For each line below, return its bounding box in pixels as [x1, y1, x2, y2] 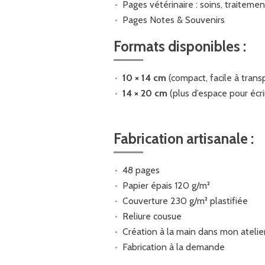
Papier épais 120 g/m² [122, 179, 210, 191]
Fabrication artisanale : [114, 130, 254, 147]
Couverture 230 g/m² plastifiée [122, 195, 248, 206]
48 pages [122, 164, 160, 176]
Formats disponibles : [114, 37, 246, 55]
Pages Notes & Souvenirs [122, 14, 225, 25]
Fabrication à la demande [122, 241, 225, 253]
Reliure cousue [122, 210, 182, 222]
